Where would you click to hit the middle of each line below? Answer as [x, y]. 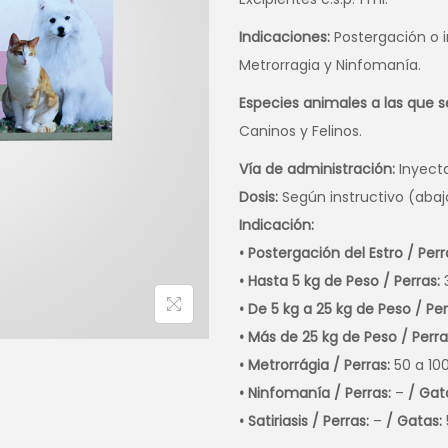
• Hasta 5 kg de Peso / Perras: [339, 280]
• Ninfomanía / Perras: [315, 392]
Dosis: [258, 196]
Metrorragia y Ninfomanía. [330, 64]
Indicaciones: [284, 36]
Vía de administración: [317, 168]
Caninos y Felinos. [300, 130]
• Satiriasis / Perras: [304, 420]
